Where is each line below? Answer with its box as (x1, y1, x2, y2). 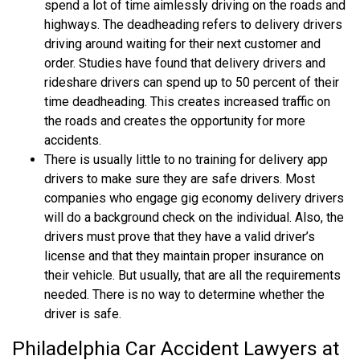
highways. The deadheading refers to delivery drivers (44, 16, 342, 32)
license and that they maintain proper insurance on (44, 247, 324, 264)
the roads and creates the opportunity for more (44, 112, 305, 129)
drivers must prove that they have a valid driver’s (44, 228, 315, 244)
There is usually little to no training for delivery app (44, 151, 328, 167)
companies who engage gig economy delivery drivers (44, 190, 344, 206)
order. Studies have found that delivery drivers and (44, 55, 325, 71)
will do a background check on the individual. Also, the (44, 209, 344, 225)
